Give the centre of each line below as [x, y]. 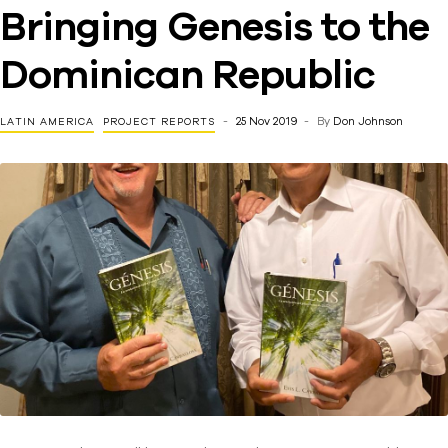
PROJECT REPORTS [159, 121]
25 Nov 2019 [267, 121]
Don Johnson [368, 121]
